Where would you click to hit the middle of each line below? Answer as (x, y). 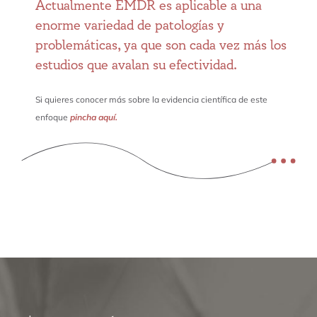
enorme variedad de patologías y (129, 25)
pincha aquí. (93, 117)
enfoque (52, 117)
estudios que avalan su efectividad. (136, 65)
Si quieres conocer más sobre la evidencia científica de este (151, 99)
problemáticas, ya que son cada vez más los (161, 45)
